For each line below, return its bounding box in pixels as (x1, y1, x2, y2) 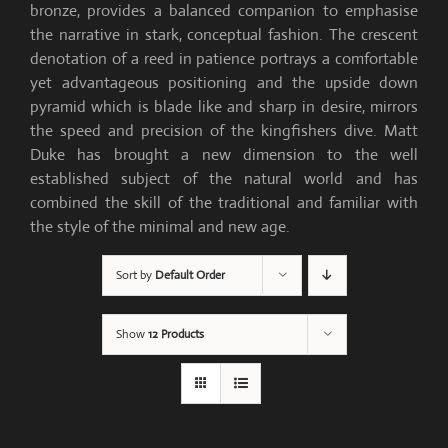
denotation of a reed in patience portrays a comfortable (30, 48, 418, 70)
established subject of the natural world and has (30, 168, 418, 190)
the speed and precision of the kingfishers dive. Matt (30, 120, 418, 142)
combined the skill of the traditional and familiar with (30, 192, 418, 214)
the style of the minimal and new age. (30, 216, 290, 238)
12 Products (147, 326, 204, 343)
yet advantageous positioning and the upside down (30, 72, 418, 94)
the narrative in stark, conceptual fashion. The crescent (30, 24, 418, 46)
